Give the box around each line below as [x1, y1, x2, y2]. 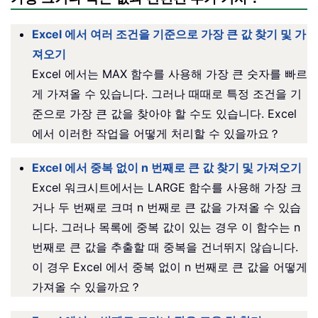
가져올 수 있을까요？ [32, 279, 141, 294]
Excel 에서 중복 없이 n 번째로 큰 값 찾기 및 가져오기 [32, 160, 302, 175]
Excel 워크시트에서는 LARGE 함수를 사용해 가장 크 [32, 180, 302, 194]
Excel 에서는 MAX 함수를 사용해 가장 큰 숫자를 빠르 [32, 66, 307, 81]
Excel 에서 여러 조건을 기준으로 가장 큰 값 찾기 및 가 [32, 26, 306, 41]
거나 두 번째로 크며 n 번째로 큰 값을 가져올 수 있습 [32, 199, 301, 214]
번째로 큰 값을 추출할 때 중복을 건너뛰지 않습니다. [32, 239, 298, 254]
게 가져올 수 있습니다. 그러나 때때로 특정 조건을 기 [32, 86, 302, 101]
